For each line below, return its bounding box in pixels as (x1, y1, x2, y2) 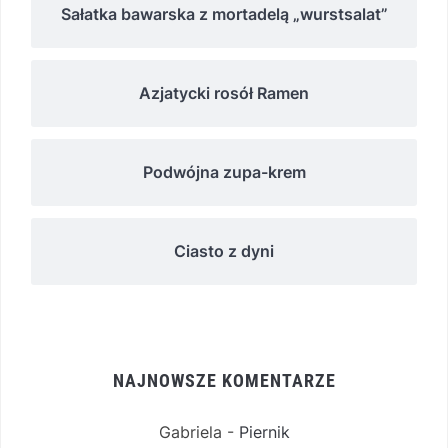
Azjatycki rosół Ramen (139, 83, 309, 104)
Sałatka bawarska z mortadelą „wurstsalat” (60, 4, 388, 25)
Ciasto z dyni (174, 241, 274, 262)
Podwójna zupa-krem (142, 162, 306, 183)
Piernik (238, 422, 290, 443)
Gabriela (158, 422, 222, 443)
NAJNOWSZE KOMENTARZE (112, 370, 336, 392)
